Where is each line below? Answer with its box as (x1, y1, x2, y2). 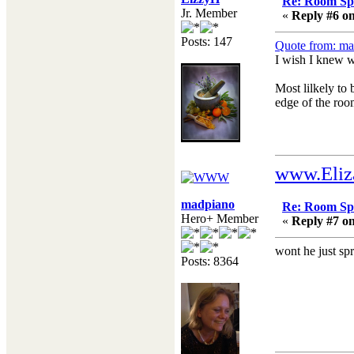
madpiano (181, 198, 235, 212)
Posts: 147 (181, 35, 232, 49)
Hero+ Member (181, 212, 258, 226)
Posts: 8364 (181, 254, 239, 269)
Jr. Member (181, 6, 237, 21)
